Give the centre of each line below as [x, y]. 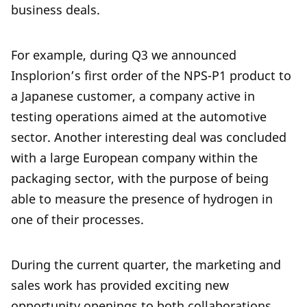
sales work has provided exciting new [120, 285]
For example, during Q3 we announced [124, 55]
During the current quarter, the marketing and [146, 265]
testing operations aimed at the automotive [139, 116]
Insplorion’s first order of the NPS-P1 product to [151, 75]
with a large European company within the [134, 158]
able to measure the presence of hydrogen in [142, 199]
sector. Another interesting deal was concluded [149, 137]
